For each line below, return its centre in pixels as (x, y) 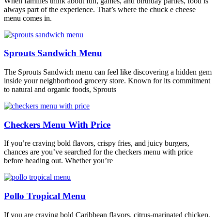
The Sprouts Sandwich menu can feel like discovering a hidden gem (108, 72)
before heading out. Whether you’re (58, 161)
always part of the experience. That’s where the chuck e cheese (100, 9)
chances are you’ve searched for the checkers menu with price (98, 152)
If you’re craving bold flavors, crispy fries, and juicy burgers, (97, 143)
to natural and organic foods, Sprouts (60, 89)
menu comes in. (28, 18)
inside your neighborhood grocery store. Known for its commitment (107, 80)
